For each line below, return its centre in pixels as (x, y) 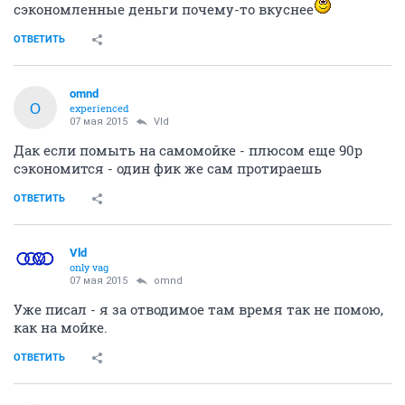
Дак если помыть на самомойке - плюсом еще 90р (188, 150)
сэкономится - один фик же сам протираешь (168, 168)
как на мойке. (61, 327)
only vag (89, 267)
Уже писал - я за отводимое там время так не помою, (198, 309)
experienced (99, 108)
